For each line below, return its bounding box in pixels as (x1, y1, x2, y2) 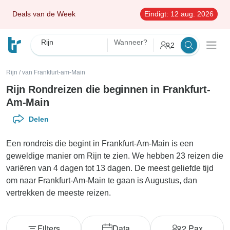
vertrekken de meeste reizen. (6, 188, 111, 197)
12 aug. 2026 (168, 10, 214, 18)
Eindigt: (144, 10, 168, 18)
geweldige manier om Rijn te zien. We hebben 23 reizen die (6, 151, 223, 160)
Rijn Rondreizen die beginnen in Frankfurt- (6, 84, 210, 95)
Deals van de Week (12, 10, 75, 18)
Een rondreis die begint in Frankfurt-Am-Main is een (6, 139, 194, 148)
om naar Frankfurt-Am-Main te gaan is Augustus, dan (6, 176, 197, 185)
